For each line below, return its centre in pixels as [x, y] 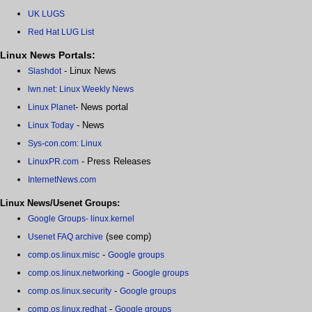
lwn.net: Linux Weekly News [81, 89]
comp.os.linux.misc [64, 255]
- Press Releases [115, 162]
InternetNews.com [62, 180]
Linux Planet [52, 108]
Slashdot [45, 71]
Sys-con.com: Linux [65, 144]
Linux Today [51, 126]
